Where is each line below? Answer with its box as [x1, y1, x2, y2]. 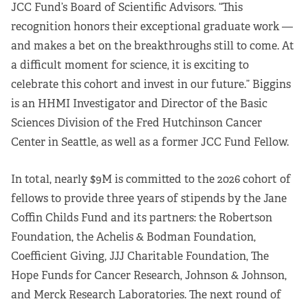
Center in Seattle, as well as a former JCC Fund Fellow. [11, 135, 289, 150]
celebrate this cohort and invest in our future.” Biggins [11, 77, 291, 92]
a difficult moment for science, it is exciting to [11, 58, 249, 73]
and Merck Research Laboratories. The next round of [11, 287, 281, 302]
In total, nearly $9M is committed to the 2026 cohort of [11, 172, 291, 187]
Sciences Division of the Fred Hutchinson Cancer [11, 115, 262, 131]
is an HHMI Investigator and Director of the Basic [11, 96, 267, 111]
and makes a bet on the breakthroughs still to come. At [11, 38, 294, 54]
